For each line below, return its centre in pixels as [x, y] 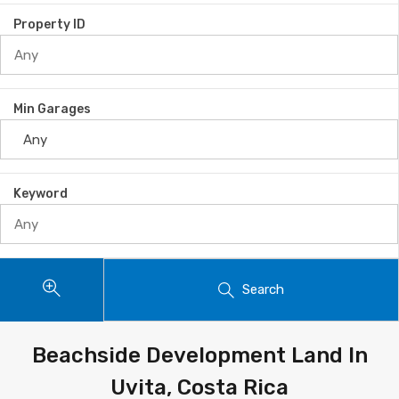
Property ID [49, 24]
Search [264, 289]
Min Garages [52, 109]
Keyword [41, 194]
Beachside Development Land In [199, 356]
